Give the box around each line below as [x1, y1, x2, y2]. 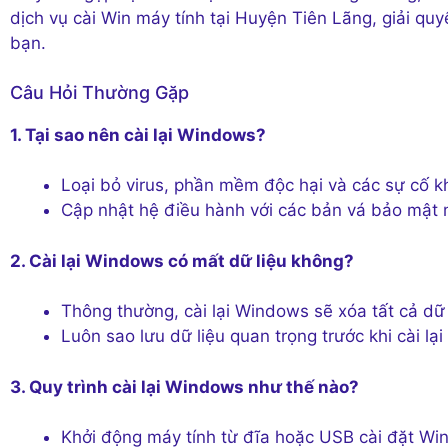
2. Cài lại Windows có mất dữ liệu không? [10, 250, 354, 271]
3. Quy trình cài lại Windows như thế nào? [10, 376, 359, 397]
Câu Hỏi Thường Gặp [10, 81, 189, 103]
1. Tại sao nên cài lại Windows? [10, 124, 266, 145]
